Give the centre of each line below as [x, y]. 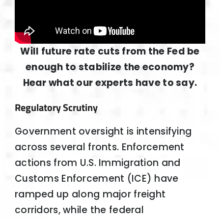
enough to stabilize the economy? [110, 67]
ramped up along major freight [90, 194]
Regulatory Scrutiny [56, 108]
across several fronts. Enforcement [99, 147]
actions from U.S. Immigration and [97, 163]
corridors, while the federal [79, 210]
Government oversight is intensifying [103, 132]
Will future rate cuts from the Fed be [110, 51]
